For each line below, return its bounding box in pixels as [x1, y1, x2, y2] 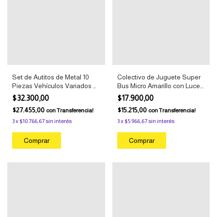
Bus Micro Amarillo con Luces [117, 82, 203, 90]
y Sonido [117, 91, 144, 99]
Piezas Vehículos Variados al [12, 82, 98, 90]
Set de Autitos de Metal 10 [12, 73, 89, 81]
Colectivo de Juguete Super [117, 73, 201, 81]
